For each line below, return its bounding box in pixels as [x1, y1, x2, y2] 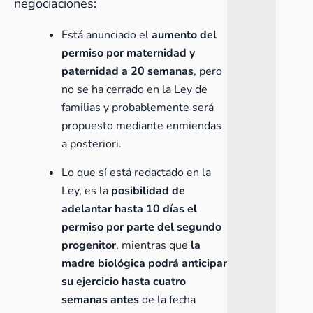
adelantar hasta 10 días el [61, 201, 197, 217]
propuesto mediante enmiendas [61, 118, 221, 133]
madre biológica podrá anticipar [61, 256, 227, 271]
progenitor [61, 238, 116, 253]
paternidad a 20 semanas [61, 64, 194, 79]
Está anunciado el [61, 27, 152, 43]
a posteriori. [61, 136, 122, 152]
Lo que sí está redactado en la [61, 165, 211, 180]
